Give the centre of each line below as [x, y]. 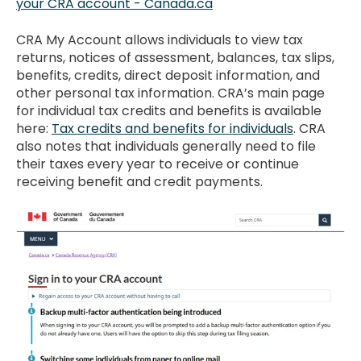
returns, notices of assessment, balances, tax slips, [175, 57]
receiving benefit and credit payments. [139, 181]
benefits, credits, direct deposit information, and [168, 75]
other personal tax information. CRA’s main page [170, 93]
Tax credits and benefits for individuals [172, 128]
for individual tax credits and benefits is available [169, 110]
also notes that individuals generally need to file [166, 146]
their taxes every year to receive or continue [158, 164]
